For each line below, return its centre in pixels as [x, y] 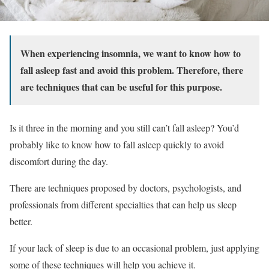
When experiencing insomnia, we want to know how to [131, 53]
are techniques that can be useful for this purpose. [121, 86]
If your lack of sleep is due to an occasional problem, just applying [134, 247]
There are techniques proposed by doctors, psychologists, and [125, 187]
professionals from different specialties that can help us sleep [123, 204]
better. [21, 221]
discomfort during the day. [59, 161]
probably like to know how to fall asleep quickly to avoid [117, 144]
